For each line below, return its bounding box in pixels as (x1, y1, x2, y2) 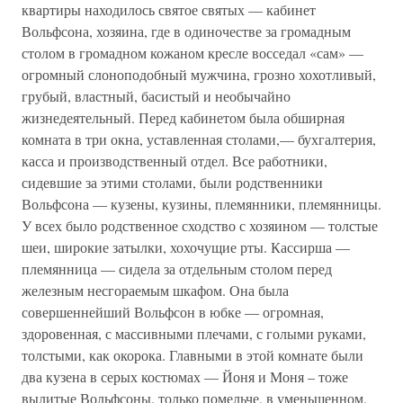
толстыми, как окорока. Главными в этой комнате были (22, 345, 363, 364)
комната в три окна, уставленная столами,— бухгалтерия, (22, 130, 376, 148)
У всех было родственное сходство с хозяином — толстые (22, 216, 378, 235)
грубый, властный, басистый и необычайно (22, 86, 291, 105)
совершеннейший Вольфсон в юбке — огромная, (22, 302, 324, 321)
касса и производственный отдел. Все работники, (22, 151, 327, 170)
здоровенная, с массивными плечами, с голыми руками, (22, 324, 366, 343)
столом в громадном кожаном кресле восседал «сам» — (22, 43, 363, 62)
